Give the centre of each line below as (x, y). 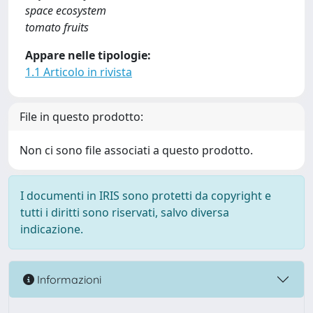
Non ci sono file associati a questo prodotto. (136, 150)
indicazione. (52, 229)
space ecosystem (66, 10)
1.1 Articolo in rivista (79, 72)
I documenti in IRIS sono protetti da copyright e (146, 196)
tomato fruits (57, 27)
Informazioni (68, 279)
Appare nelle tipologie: (88, 55)
